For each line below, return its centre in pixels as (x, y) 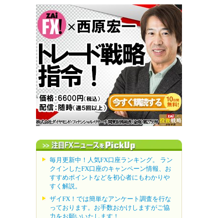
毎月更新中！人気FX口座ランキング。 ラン (111, 160)
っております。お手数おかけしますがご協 (110, 207)
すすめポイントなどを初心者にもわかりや (110, 177)
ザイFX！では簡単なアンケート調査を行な (110, 199)
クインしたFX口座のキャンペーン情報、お (110, 168)
